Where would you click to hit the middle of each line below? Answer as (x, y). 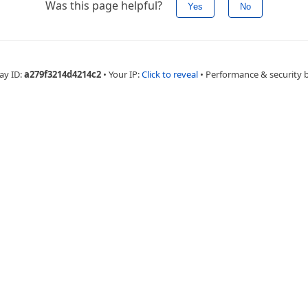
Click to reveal (170, 74)
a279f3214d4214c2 (63, 74)
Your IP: (125, 74)
